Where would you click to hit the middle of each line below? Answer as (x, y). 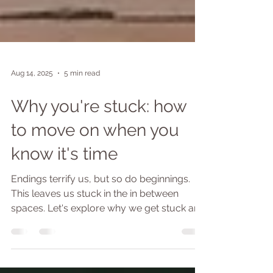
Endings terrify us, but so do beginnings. (101, 237)
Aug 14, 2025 (32, 132)
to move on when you (95, 189)
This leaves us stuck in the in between (95, 252)
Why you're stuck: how (99, 165)
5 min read (82, 132)
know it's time (64, 212)
